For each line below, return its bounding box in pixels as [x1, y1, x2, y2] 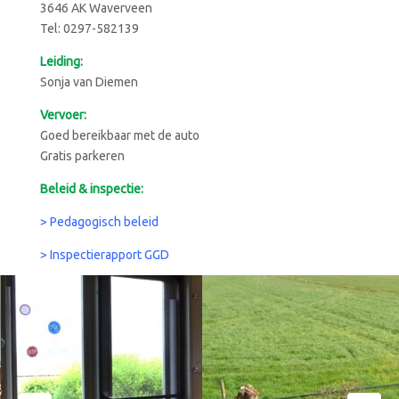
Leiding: [39, 53, 83, 69]
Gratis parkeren [39, 148, 125, 163]
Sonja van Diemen [39, 74, 138, 89]
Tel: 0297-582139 [39, 20, 139, 36]
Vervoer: [39, 107, 86, 122]
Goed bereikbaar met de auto [39, 127, 199, 142]
